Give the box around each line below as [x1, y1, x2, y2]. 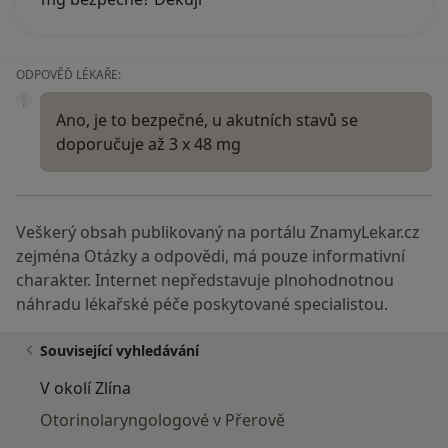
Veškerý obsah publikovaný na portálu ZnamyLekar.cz [16, 220, 420, 243]
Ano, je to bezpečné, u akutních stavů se [56, 108, 358, 131]
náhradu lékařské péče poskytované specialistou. [16, 292, 388, 315]
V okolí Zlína [40, 376, 131, 399]
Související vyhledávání [40, 340, 199, 360]
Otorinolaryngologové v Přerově [40, 408, 285, 431]
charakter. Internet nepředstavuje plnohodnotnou [16, 268, 394, 291]
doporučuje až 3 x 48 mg [56, 132, 241, 155]
